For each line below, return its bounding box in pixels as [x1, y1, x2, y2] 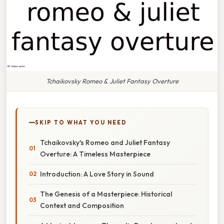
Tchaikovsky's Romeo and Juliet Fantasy [40, 137, 170, 147]
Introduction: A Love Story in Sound [40, 169, 154, 178]
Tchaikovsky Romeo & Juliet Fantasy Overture [45, 76, 178, 85]
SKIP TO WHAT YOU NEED [35, 118, 127, 126]
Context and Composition [40, 200, 124, 210]
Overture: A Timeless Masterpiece [40, 149, 150, 158]
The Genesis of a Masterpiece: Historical [40, 189, 172, 198]
